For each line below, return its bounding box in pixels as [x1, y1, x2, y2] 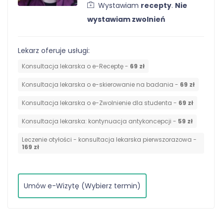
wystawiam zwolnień [87, 14, 165, 24]
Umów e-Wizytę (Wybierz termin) [24, 180, 141, 191]
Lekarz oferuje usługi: [18, 45, 90, 55]
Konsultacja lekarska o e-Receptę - [22, 61, 130, 70]
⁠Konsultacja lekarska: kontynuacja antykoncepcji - [22, 116, 178, 125]
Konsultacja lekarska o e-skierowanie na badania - [22, 80, 180, 89]
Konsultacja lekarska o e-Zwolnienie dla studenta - [22, 98, 178, 107]
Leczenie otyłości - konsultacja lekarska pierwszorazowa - [22, 135, 197, 144]
